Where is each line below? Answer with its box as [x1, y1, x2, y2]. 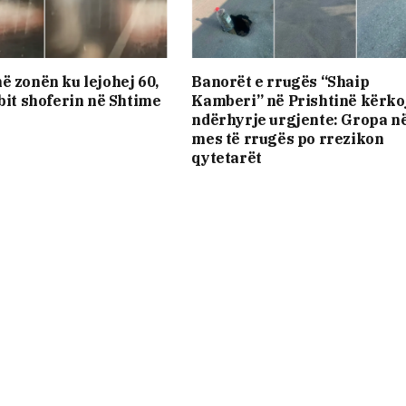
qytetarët [191, 149, 262, 168]
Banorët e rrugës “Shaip [191, 72, 370, 92]
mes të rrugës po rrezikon [191, 130, 384, 149]
